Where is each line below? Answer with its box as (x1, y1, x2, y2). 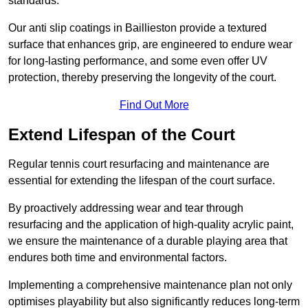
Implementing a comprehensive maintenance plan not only (8, 279, 292, 291)
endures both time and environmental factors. (8, 252, 227, 264)
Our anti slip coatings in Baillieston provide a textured (8, 22, 267, 34)
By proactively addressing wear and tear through (8, 202, 243, 214)
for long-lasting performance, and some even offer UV (8, 55, 267, 67)
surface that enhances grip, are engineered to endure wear (8, 38, 292, 51)
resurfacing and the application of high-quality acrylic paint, (8, 219, 294, 231)
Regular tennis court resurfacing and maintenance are (8, 158, 269, 170)
